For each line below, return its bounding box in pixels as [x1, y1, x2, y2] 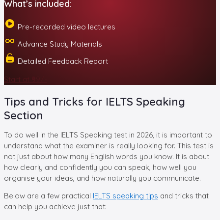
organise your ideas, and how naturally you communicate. [4, 173, 201, 183]
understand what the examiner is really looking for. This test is [4, 140, 214, 150]
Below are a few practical [4, 191, 93, 200]
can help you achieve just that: [4, 201, 107, 211]
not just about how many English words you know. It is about [4, 151, 209, 161]
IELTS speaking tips [93, 191, 158, 200]
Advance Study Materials [16, 39, 102, 49]
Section [4, 108, 43, 122]
